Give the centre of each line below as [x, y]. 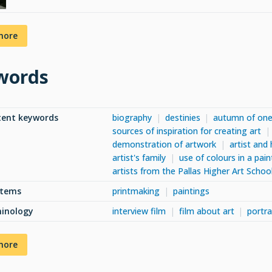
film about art [206, 211]
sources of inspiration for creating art [187, 131]
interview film [139, 211]
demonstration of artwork [164, 144]
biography [132, 117]
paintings [191, 191]
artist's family [139, 157]
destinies [182, 117]
